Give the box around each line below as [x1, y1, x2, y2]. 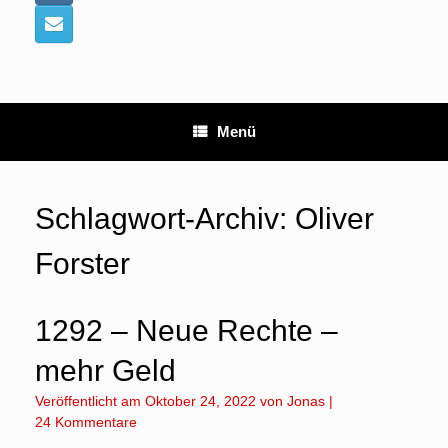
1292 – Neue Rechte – [35, 314, 338, 347]
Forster [35, 247, 130, 280]
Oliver [295, 202, 374, 235]
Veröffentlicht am [43, 393, 145, 409]
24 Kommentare [35, 414, 137, 430]
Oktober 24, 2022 [145, 393, 256, 409]
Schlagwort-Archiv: [35, 202, 295, 235]
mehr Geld [35, 354, 176, 387]
